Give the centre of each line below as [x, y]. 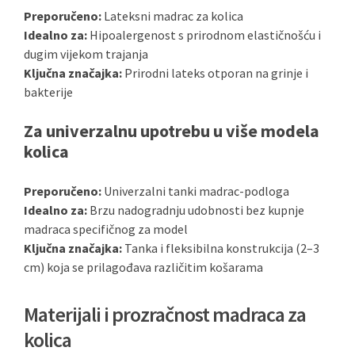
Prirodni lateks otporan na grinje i [215, 73]
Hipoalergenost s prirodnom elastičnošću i [204, 35]
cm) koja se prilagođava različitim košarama [143, 267]
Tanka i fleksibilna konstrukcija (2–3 [221, 248]
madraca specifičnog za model [106, 229]
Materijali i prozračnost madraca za [165, 314]
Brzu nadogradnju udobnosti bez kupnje [196, 210]
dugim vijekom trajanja [86, 54]
